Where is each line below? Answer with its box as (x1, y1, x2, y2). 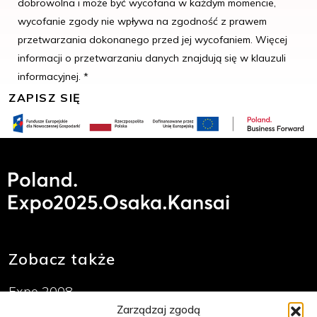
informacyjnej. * (18, 70, 88, 83)
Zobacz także (8, 248, 115, 269)
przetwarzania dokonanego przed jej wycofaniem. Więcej (18, 33, 287, 47)
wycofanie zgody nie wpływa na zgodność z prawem (18, 15, 267, 28)
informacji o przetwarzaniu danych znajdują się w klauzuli (18, 52, 286, 65)
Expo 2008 (8, 282, 73, 299)
